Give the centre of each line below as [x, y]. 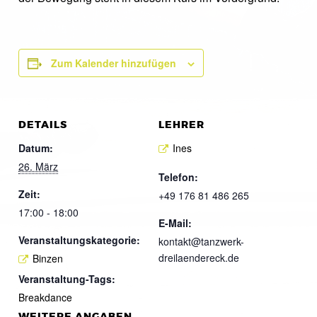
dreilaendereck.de [199, 257]
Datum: [36, 148]
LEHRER [181, 125]
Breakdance [45, 297]
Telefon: [178, 177]
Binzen [48, 258]
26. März [38, 166]
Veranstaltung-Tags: [67, 278]
